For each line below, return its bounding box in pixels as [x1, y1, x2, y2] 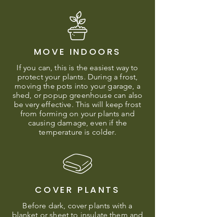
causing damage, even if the [28, 118, 127, 127]
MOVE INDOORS [33, 46, 122, 58]
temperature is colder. [39, 127, 116, 137]
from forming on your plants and [20, 109, 135, 118]
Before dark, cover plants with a [22, 201, 133, 210]
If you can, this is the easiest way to [16, 63, 139, 72]
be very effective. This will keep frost [14, 100, 141, 109]
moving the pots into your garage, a [15, 81, 140, 91]
